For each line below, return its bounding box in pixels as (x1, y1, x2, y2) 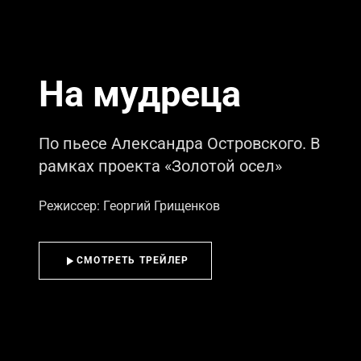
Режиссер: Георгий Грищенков (39, 198, 220, 214)
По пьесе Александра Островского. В (39, 134, 320, 153)
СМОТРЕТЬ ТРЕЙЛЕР (77, 255, 189, 267)
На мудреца (39, 73, 241, 115)
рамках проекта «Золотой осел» (39, 156, 282, 176)
